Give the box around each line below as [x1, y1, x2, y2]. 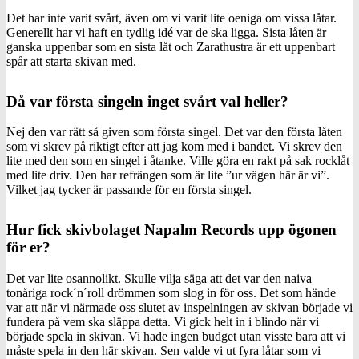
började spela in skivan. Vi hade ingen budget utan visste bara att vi [6, 329, 345, 343]
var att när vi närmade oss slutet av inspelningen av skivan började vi [6, 301, 353, 314]
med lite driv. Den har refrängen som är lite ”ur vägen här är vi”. [6, 168, 329, 183]
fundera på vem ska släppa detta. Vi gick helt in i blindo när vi [6, 315, 319, 329]
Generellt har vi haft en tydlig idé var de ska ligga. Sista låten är [6, 25, 326, 39]
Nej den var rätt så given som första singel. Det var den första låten [6, 125, 342, 139]
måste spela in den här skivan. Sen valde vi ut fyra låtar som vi [6, 344, 321, 357]
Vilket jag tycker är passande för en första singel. [6, 183, 252, 197]
